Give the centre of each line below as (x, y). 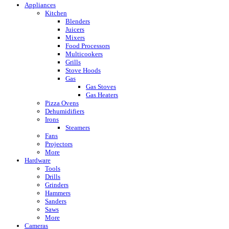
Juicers (75, 29)
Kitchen (56, 13)
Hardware (38, 160)
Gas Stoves (101, 86)
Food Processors (88, 45)
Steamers (78, 127)
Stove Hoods (83, 70)
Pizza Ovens (62, 103)
